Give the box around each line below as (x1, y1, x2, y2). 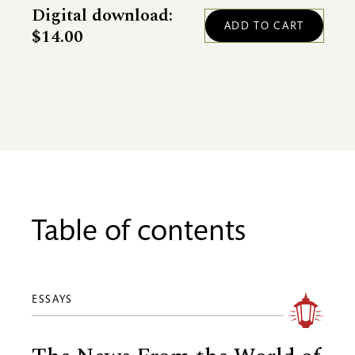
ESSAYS (32, 294, 80, 306)
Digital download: (32, 2, 173, 29)
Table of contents (32, 218, 246, 249)
